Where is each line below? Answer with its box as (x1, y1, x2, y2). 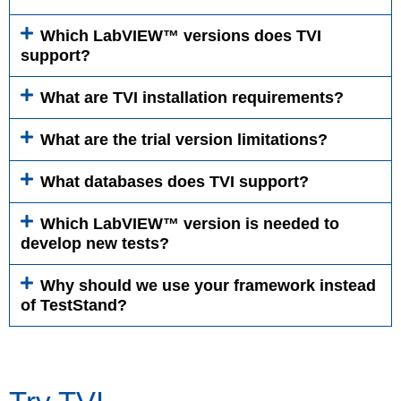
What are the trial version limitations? (40, 131, 328, 149)
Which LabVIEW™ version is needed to (40, 215, 339, 233)
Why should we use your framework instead (40, 277, 376, 294)
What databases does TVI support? (40, 173, 309, 191)
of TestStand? (21, 296, 127, 314)
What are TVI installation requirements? (40, 89, 344, 107)
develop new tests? (21, 235, 169, 252)
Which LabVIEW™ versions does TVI (40, 27, 321, 45)
